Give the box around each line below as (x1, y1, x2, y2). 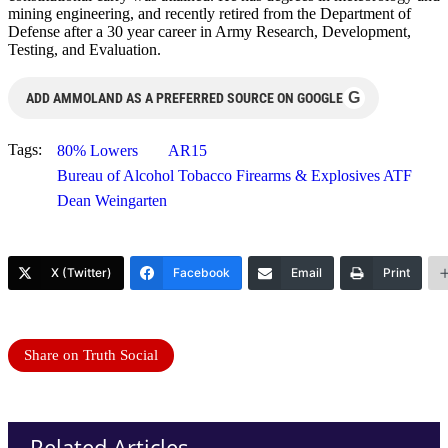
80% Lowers (57, 141, 138, 159)
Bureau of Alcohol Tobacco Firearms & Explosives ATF (57, 166, 412, 184)
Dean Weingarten (57, 191, 167, 209)
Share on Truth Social (24, 346, 158, 363)
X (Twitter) (51, 264, 112, 280)
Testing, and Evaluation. (8, 40, 161, 58)
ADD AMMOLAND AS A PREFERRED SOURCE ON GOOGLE (26, 89, 343, 106)
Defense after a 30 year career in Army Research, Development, (8, 22, 411, 40)
